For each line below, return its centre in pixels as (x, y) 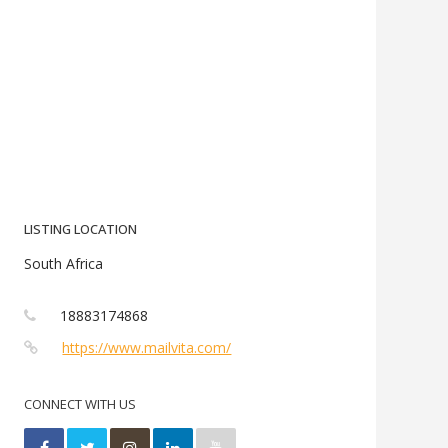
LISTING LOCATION (81, 229)
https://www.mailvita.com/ (147, 347)
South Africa (64, 263)
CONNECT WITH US (80, 404)
